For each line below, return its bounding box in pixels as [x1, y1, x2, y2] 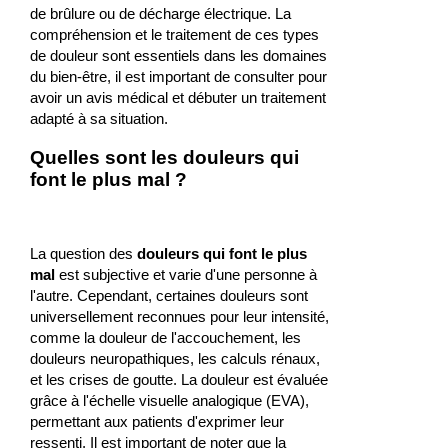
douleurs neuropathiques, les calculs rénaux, [29, 350, 320, 368]
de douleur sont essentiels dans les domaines [29, 46, 327, 64]
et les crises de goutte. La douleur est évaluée [29, 371, 328, 389]
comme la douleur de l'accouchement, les [29, 329, 301, 347]
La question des [29, 245, 137, 263]
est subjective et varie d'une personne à [54, 266, 317, 284]
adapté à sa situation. [29, 109, 168, 127]
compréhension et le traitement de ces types [29, 25, 319, 43]
